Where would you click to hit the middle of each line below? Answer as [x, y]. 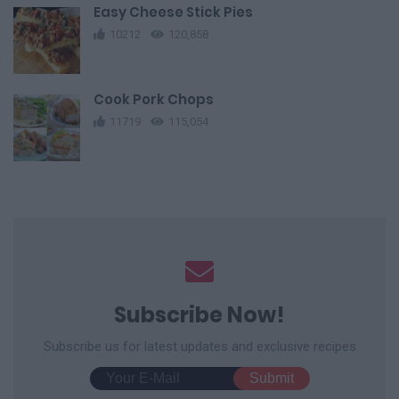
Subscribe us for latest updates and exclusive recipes [199, 347]
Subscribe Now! [199, 315]
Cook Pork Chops [154, 100]
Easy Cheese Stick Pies [173, 12]
